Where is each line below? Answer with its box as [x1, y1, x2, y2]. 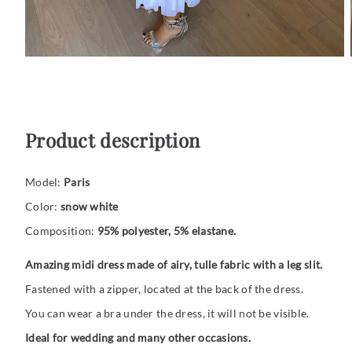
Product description [25, 127, 200, 153]
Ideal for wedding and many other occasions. [25, 331, 251, 345]
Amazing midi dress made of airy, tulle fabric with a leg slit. [25, 258, 323, 272]
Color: [25, 200, 60, 214]
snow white [60, 200, 119, 214]
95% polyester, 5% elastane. [97, 224, 236, 238]
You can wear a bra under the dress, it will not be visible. [25, 306, 310, 321]
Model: [25, 175, 64, 189]
